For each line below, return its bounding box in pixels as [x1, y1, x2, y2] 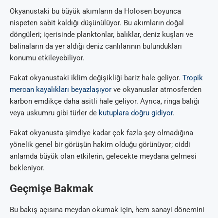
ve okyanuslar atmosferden [111, 85, 201, 94]
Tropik [182, 73, 203, 83]
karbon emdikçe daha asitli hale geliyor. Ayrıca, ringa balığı [10, 97, 200, 106]
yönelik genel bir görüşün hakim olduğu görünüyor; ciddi [10, 140, 190, 149]
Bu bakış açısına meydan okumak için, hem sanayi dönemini [10, 205, 204, 215]
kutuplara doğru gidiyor [99, 109, 173, 118]
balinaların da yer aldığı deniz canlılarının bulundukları [10, 42, 182, 51]
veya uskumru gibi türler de [10, 109, 99, 118]
